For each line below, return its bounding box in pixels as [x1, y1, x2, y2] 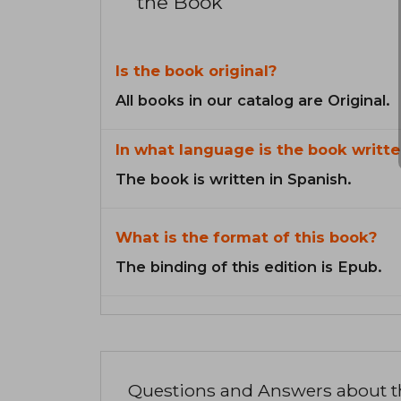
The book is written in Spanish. [115, 170, 352, 189]
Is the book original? [115, 62, 277, 81]
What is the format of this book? [115, 228, 377, 247]
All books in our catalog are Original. [115, 91, 390, 110]
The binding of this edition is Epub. [115, 258, 382, 277]
